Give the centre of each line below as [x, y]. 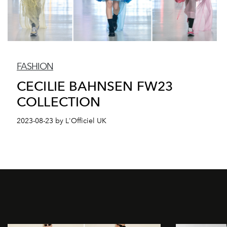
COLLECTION [59, 101]
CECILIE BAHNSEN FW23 [95, 86]
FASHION [35, 66]
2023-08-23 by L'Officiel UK [62, 121]
